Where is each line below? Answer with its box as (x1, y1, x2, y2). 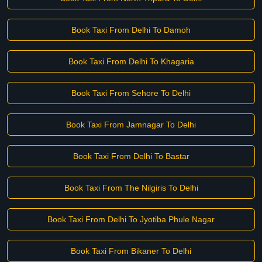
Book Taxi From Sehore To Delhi (71, 88, 191, 98)
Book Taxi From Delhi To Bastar (73, 151, 189, 161)
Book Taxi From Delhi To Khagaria (68, 57, 194, 66)
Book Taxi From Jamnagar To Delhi (66, 120, 196, 129)
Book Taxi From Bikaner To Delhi (71, 246, 191, 256)
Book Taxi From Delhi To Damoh (71, 25, 191, 35)
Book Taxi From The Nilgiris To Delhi (64, 183, 198, 192)
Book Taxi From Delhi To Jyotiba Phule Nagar (47, 215, 215, 224)
